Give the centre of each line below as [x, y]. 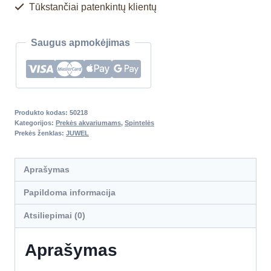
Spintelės [139, 122]
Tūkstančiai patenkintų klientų [92, 7]
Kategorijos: [35, 122]
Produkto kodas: [42, 112]
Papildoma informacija [70, 193]
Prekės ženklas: [40, 133]
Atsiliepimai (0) [55, 216]
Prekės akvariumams [88, 122]
